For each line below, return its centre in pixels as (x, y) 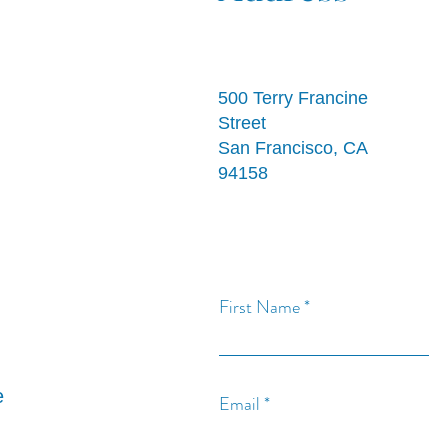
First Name (259, 307)
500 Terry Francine (293, 98)
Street (242, 123)
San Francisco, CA (292, 148)
